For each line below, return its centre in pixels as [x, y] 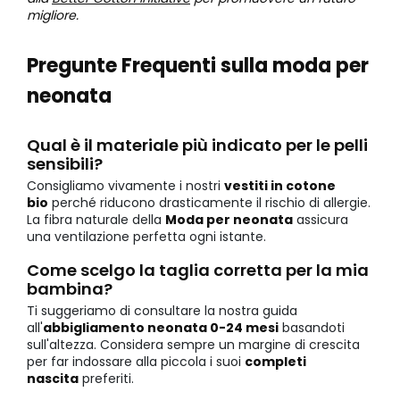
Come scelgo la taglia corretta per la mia [198, 271]
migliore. [53, 16]
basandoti [312, 328]
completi [275, 362]
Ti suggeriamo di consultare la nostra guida [162, 311]
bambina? [70, 289]
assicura [321, 220]
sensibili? [65, 164]
